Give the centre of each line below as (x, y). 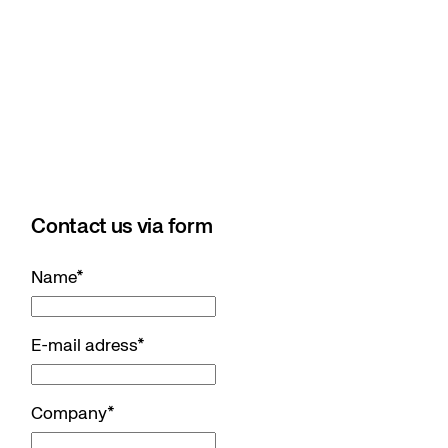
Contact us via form (122, 226)
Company (69, 414)
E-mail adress (84, 346)
